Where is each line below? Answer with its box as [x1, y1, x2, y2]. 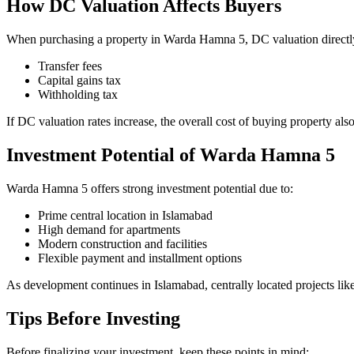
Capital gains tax [38, 73, 121, 88]
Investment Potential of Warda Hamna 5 [6, 144, 335, 165]
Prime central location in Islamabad [38, 208, 213, 222]
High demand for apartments [38, 222, 180, 236]
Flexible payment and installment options [38, 250, 242, 265]
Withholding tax [38, 88, 118, 102]
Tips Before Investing [6, 307, 180, 329]
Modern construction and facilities [38, 236, 207, 250]
